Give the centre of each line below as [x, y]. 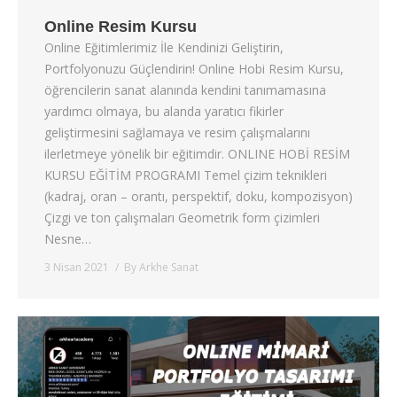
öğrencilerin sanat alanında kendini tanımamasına [185, 90]
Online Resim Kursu [121, 27]
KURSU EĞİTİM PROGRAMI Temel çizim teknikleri [186, 175]
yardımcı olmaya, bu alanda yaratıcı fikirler [164, 112]
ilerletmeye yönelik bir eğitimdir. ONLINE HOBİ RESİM [197, 154]
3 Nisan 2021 [77, 268]
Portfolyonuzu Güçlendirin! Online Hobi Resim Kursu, [194, 69]
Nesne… [68, 239]
